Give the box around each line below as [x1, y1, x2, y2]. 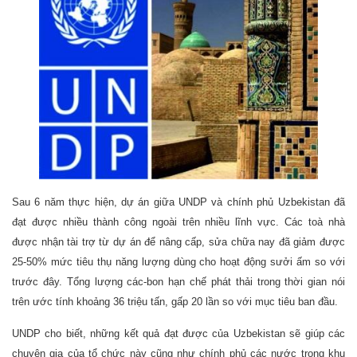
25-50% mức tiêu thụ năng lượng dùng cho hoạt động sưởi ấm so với [12, 255, 345, 268]
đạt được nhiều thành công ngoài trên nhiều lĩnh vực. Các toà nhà [12, 215, 345, 228]
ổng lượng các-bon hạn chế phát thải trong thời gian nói [73, 275, 346, 288]
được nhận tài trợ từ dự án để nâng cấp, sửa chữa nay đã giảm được [12, 235, 345, 248]
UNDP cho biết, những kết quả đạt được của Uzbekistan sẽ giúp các [12, 327, 345, 339]
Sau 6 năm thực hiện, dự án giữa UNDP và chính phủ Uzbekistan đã [12, 195, 345, 208]
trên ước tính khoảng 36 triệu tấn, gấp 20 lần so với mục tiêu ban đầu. [12, 295, 338, 308]
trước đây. [12, 275, 67, 288]
